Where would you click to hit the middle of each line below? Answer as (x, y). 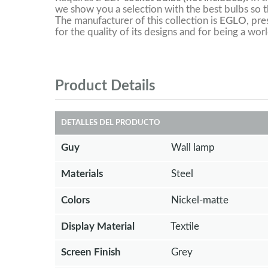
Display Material (98, 226)
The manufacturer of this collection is (137, 21)
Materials (82, 173)
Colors (75, 200)
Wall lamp (193, 148)
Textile (185, 226)
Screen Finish (91, 252)
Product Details (105, 86)
